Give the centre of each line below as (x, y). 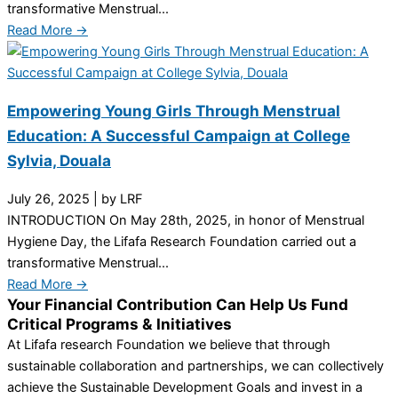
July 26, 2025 (48, 199)
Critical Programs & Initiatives (119, 323)
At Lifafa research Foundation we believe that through (169, 344)
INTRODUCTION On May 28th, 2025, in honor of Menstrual (186, 220)
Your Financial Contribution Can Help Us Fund (178, 304)
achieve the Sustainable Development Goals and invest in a (185, 387)
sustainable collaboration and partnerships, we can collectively (195, 366)
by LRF (122, 199)
